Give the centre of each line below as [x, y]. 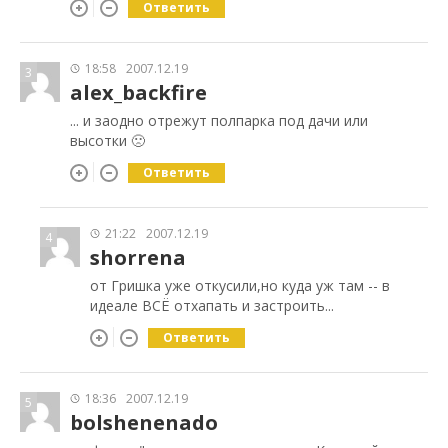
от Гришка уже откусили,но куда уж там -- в [240, 285]
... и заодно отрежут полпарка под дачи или [219, 120]
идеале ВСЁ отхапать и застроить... [212, 305]
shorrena [138, 257]
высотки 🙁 [107, 140]
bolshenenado [144, 422]
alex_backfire [138, 92]
